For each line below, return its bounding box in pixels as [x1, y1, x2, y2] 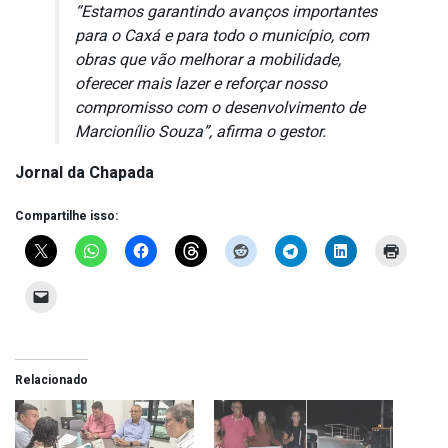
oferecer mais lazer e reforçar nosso [75, 72, 327, 97]
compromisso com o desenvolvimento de [75, 96, 365, 121]
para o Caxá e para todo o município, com [75, 24, 369, 49]
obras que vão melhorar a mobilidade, [75, 48, 341, 73]
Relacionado [15, 371, 88, 390]
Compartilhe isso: [15, 207, 118, 226]
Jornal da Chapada [15, 161, 154, 186]
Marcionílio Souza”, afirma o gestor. [75, 120, 326, 145]
